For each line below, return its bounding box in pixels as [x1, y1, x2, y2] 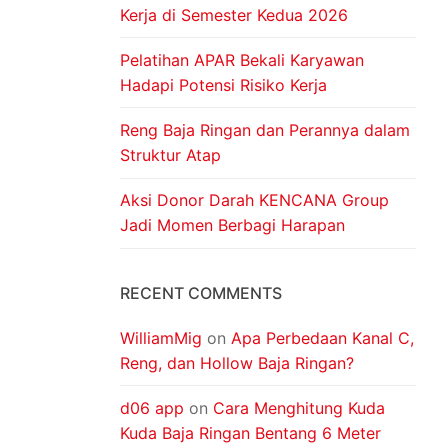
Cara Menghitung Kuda [213, 398, 385, 418]
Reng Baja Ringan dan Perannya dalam [120, 120, 410, 141]
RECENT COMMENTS [120, 282, 282, 303]
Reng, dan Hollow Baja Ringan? [120, 352, 354, 373]
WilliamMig [120, 327, 202, 348]
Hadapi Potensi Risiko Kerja [120, 74, 332, 95]
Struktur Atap [120, 145, 221, 166]
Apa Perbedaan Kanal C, [231, 327, 414, 348]
